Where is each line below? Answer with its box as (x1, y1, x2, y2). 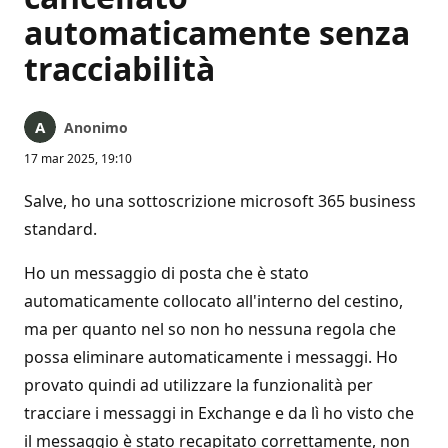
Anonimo (64, 118, 128, 137)
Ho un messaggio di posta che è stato (24, 262, 309, 284)
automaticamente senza (24, 11, 410, 54)
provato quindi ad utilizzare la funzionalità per (24, 374, 373, 396)
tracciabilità (24, 47, 215, 90)
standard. (24, 218, 97, 240)
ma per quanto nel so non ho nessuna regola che (24, 318, 396, 340)
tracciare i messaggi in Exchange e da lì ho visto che (24, 402, 414, 424)
